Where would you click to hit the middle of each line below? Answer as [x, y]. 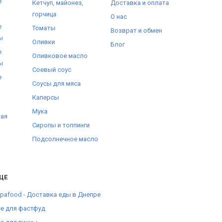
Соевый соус [52, 70]
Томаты [44, 28]
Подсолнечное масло [65, 139]
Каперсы [45, 97]
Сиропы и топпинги [61, 125]
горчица [44, 14]
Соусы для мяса [56, 83]
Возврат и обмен [136, 30]
